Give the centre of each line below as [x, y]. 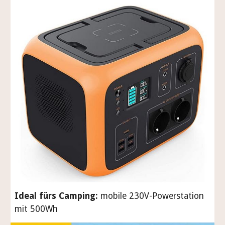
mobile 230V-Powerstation [152, 196]
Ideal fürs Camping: [57, 196]
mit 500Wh [36, 209]
